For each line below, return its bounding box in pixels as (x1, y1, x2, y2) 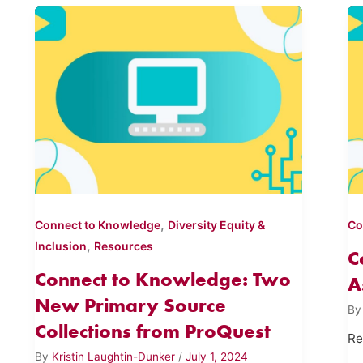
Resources (93, 239, 153, 254)
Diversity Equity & (167, 218, 265, 233)
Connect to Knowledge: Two (34, 267, 291, 292)
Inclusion (34, 239, 87, 254)
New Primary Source (34, 293, 226, 318)
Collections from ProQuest (34, 319, 271, 344)
